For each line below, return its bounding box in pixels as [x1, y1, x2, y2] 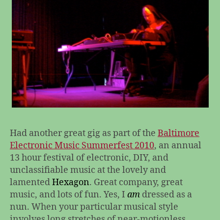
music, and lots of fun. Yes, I [10, 189, 127, 200]
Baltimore [158, 127, 199, 139]
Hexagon [52, 176, 89, 188]
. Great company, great [89, 176, 183, 188]
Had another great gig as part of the [10, 127, 158, 139]
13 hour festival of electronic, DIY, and [10, 152, 168, 164]
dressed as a [140, 189, 192, 200]
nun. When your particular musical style [10, 201, 178, 213]
